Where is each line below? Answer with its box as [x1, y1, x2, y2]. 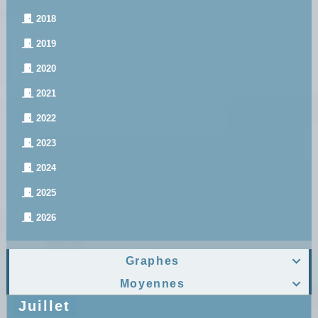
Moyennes [119, 278, 185, 290]
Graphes [125, 255, 180, 268]
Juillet [18, 298, 70, 314]
